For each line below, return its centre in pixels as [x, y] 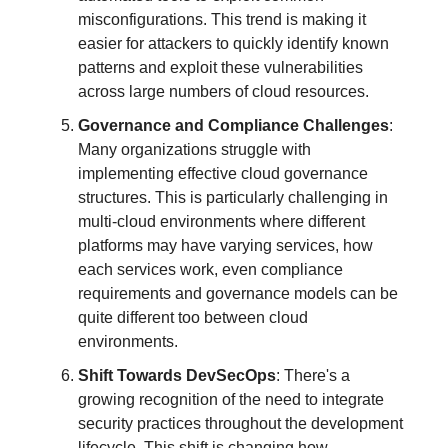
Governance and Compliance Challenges [233, 125]
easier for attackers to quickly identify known [233, 43]
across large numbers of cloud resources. [223, 91]
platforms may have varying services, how [225, 245]
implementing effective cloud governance [223, 173]
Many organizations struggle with [194, 149]
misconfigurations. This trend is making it [222, 19]
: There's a [313, 375]
